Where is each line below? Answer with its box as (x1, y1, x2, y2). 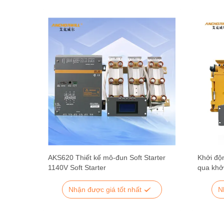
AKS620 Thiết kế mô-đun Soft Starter (48, 153, 165, 161)
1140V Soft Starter (48, 163, 106, 171)
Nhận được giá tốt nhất (68, 185, 143, 193)
